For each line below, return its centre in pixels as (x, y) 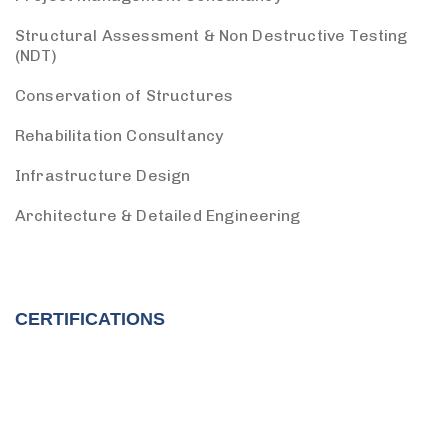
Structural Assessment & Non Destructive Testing (211, 36)
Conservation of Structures (124, 96)
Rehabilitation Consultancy (119, 136)
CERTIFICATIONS (90, 319)
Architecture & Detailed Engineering (158, 216)
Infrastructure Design (103, 176)
